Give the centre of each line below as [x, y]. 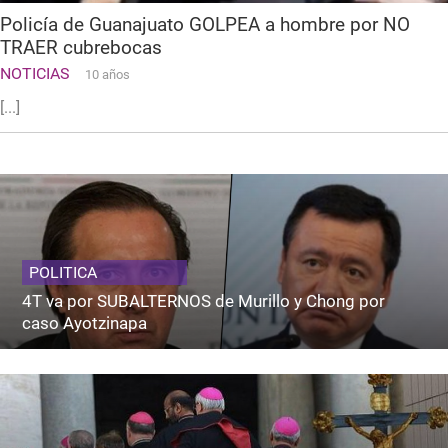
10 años [107, 75]
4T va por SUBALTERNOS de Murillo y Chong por [204, 301]
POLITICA [63, 273]
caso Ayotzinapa [85, 323]
